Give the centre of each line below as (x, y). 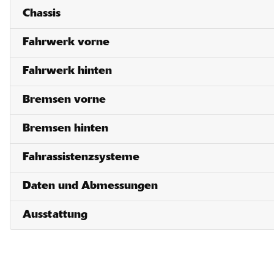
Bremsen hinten (65, 129)
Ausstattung (55, 215)
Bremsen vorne (64, 100)
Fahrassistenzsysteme (81, 158)
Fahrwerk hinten (67, 72)
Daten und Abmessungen (90, 187)
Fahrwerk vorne (66, 43)
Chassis (42, 14)
